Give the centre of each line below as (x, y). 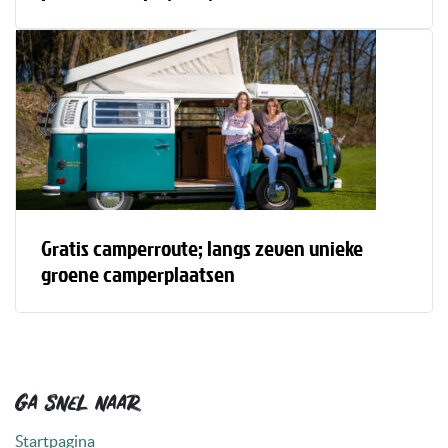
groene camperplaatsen (138, 273)
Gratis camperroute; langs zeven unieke (202, 247)
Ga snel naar (77, 405)
